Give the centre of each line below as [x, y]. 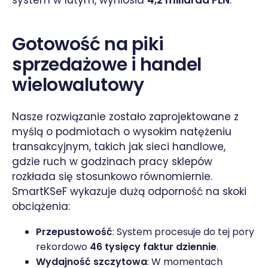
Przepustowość [74, 232]
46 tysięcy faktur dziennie [153, 246]
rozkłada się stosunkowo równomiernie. [112, 176]
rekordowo [63, 246]
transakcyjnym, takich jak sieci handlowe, [119, 146]
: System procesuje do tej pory [183, 232]
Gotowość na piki [88, 44]
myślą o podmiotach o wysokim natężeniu [122, 131]
